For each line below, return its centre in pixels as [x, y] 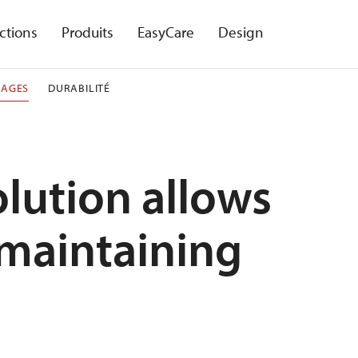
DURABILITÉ [80, 88]
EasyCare [166, 32]
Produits [88, 32]
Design [241, 32]
